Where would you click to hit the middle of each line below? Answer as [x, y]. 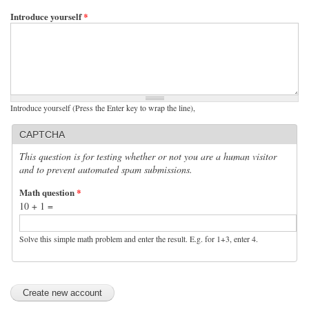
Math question [48, 192]
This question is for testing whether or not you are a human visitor [148, 156]
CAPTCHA [42, 134]
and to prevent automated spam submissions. [106, 169]
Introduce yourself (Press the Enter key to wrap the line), [103, 107]
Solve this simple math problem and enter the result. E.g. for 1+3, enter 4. [139, 238]
